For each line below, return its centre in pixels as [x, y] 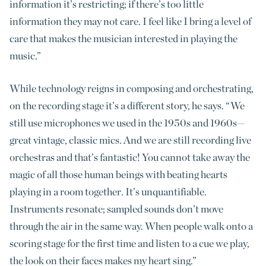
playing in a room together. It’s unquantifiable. [108, 192]
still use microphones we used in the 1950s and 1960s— [127, 123]
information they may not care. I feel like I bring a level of [130, 21]
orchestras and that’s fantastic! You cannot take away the [130, 157]
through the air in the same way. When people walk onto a [131, 226]
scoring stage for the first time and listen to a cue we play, [129, 243]
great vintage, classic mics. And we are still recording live [130, 140]
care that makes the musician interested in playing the [123, 38]
